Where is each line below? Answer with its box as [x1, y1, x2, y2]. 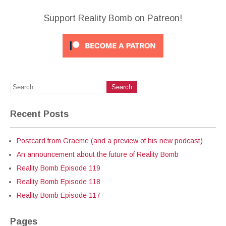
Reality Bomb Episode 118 [17, 178, 100, 186]
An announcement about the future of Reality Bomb [17, 150, 179, 158]
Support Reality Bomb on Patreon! [44, 13, 182, 23]
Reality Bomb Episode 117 [17, 191, 100, 199]
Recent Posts [10, 109, 69, 119]
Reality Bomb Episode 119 [17, 164, 100, 172]
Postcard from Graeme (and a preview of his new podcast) [17, 137, 203, 145]
